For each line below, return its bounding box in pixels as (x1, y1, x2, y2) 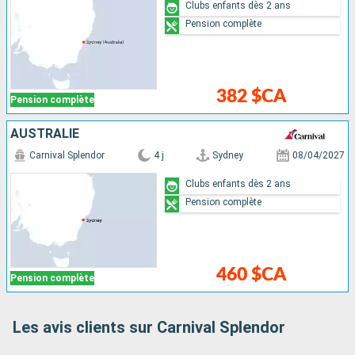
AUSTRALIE (10, 126, 79, 142)
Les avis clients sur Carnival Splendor (13, 318, 285, 338)
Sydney (212, 150, 244, 162)
